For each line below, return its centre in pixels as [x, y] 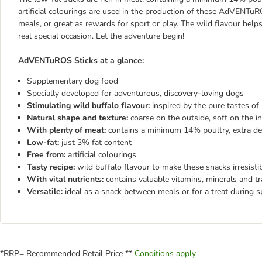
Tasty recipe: [51, 167]
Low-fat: [43, 142]
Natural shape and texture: [77, 118]
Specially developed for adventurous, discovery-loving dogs [135, 93]
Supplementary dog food [73, 81]
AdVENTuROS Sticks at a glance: [81, 61]
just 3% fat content [95, 142]
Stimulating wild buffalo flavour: [88, 106]
